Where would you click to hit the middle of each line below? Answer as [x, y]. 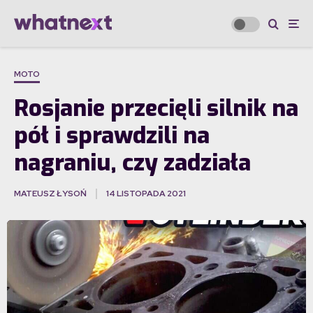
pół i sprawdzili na [112, 136]
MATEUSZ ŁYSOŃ [50, 194]
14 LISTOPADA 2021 [146, 194]
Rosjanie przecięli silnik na [156, 109]
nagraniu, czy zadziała [132, 163]
